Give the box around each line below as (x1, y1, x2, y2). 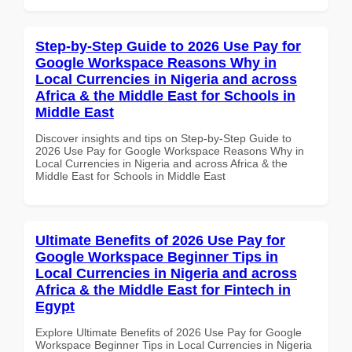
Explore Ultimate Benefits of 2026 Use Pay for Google (35, 325, 302, 339)
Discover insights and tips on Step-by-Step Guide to (35, 131, 291, 145)
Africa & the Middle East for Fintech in (35, 281, 291, 298)
